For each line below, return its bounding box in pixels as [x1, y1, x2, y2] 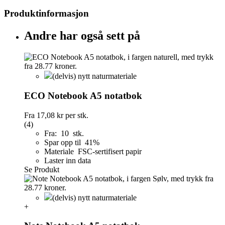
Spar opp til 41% [44, 138, 101, 147]
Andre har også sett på [24, 29, 140, 43]
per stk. [63, 110, 88, 120]
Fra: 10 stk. [44, 129, 84, 138]
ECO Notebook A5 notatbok [24, 90, 142, 101]
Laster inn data [44, 156, 91, 165]
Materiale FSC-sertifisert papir [44, 147, 142, 156]
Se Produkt [24, 165, 59, 174]
